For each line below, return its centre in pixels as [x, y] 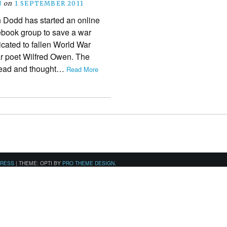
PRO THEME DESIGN [88, 163]
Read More [82, 69]
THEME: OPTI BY [41, 163]
